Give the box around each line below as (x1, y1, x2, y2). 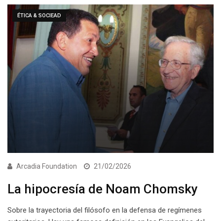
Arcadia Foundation (16, 162, 77, 171)
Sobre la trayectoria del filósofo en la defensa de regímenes (7, 206, 202, 215)
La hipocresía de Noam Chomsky (7, 182, 198, 197)
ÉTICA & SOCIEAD (17, 12, 61, 19)
